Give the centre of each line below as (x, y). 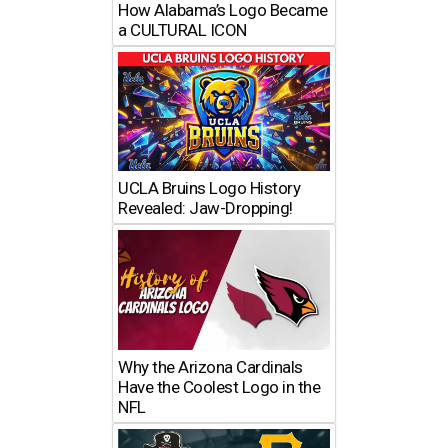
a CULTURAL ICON (182, 30)
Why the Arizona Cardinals (210, 366)
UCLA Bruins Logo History (209, 188)
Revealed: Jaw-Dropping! (205, 208)
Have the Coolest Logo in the (219, 386)
